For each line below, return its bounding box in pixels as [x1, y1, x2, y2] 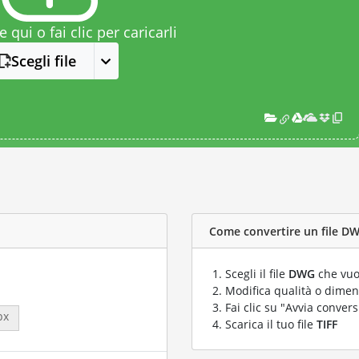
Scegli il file [225, 266, 288, 281]
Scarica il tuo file [225, 317, 317, 332]
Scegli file [11, 51, 77, 71]
